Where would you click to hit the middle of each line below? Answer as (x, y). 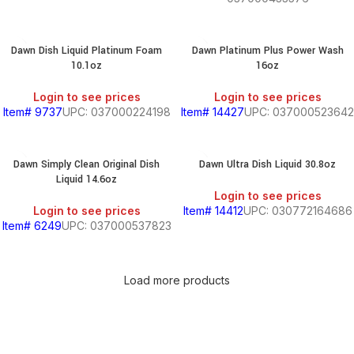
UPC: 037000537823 (116, 226)
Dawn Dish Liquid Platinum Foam (87, 51)
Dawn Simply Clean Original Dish (87, 164)
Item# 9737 (32, 112)
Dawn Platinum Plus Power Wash (267, 51)
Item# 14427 (213, 112)
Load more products (177, 280)
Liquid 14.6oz (87, 179)
